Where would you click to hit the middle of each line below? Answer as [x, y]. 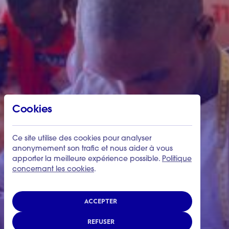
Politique [177, 159]
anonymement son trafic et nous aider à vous [93, 149]
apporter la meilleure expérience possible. [87, 159]
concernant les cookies [53, 170]
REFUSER [101, 222]
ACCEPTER [101, 201]
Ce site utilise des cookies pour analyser [82, 139]
